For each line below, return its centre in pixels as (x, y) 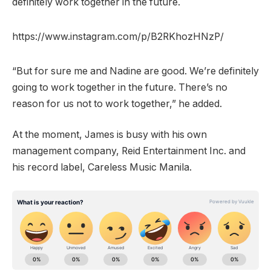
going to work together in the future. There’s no (120, 87)
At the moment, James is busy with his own (109, 135)
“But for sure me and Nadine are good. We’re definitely (135, 71)
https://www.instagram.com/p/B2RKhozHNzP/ (118, 36)
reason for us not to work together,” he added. (118, 103)
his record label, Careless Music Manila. (103, 168)
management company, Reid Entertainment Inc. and (129, 151)
